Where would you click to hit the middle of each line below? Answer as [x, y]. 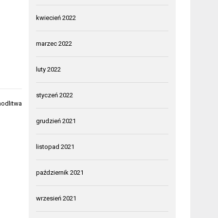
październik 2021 [60, 172]
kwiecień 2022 [56, 18]
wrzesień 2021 [56, 198]
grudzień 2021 [56, 121]
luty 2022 [49, 69]
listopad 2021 [55, 146]
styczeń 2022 [55, 95]
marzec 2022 [54, 43]
